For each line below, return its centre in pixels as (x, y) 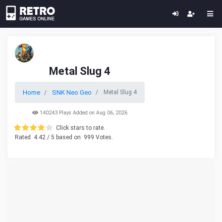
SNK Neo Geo (72, 92)
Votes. (104, 137)
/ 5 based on (64, 137)
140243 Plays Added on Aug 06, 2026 (83, 113)
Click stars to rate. (81, 128)
